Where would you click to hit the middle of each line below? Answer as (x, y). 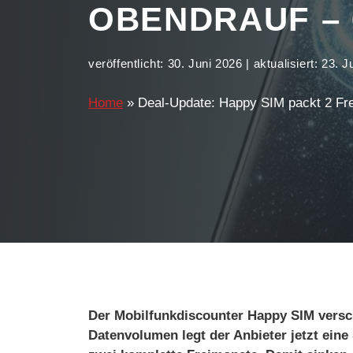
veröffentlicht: (128, 63)
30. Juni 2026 (205, 63)
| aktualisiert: (284, 63)
